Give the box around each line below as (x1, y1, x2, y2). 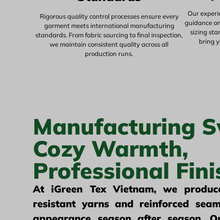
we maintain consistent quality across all (50, 40, 168, 48)
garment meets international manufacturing (44, 21, 174, 29)
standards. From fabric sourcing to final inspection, (35, 30, 183, 39)
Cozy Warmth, (33, 135, 189, 162)
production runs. (85, 49, 133, 57)
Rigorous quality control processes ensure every (39, 12, 179, 20)
